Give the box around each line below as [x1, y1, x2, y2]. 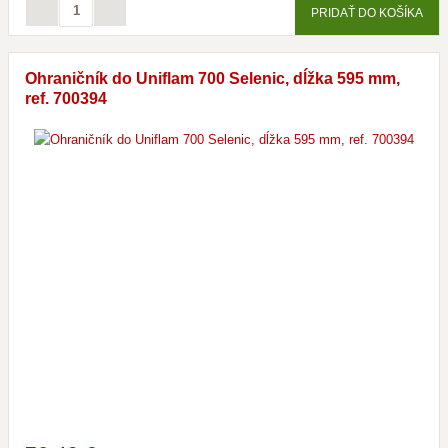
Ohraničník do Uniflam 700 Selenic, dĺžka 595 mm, [25, 70, 400, 87]
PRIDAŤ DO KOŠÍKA [311, 6, 423, 19]
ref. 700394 [25, 90, 107, 107]
